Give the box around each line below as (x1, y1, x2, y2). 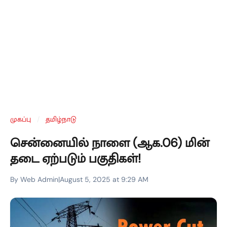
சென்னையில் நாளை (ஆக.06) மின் (10, 135, 209, 150)
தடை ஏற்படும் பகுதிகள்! (10, 150, 141, 166)
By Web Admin (10, 175, 58, 184)
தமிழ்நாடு (46, 115, 77, 124)
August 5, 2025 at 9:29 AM (60, 175, 148, 184)
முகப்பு (10, 115, 31, 124)
